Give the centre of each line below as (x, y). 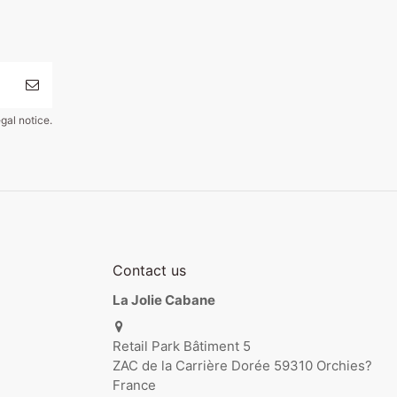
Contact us (149, 271)
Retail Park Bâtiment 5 (182, 346)
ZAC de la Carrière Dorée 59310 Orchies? (242, 366)
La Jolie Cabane (164, 300)
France (134, 385)
